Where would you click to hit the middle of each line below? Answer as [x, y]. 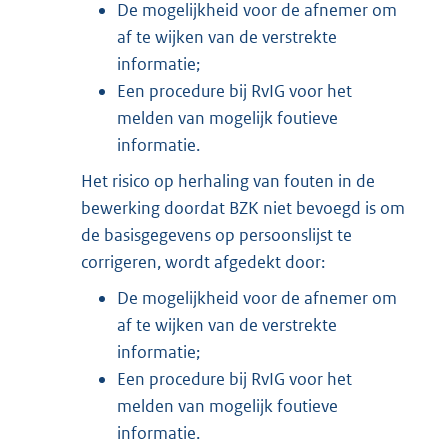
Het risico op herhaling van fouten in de [228, 180]
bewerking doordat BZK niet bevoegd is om [243, 207]
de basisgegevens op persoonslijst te [216, 234]
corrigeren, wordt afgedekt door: [204, 261]
